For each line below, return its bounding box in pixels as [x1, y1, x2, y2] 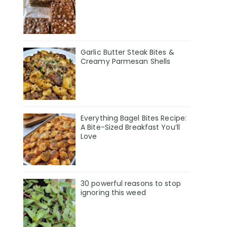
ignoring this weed [81, 187, 146, 198]
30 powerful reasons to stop [81, 178, 181, 189]
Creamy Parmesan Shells [81, 56, 171, 66]
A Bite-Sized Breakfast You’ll [81, 122, 180, 132]
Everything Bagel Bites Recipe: [81, 112, 187, 123]
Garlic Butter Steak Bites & [81, 47, 174, 57]
